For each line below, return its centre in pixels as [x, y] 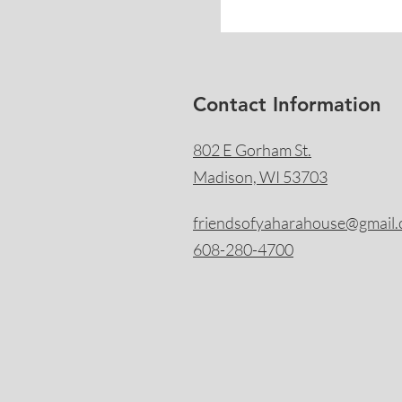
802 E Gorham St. [252, 150]
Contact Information [287, 105]
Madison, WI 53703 [260, 177]
